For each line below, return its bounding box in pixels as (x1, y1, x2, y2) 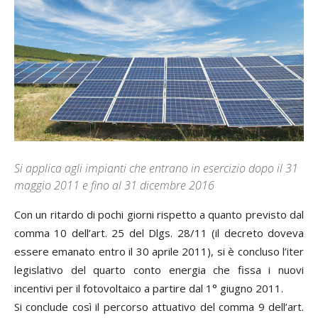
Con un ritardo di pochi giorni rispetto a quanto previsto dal (14, 207, 304, 221)
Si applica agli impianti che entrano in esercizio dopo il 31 (14, 160, 298, 176)
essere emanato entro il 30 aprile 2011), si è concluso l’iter (14, 243, 304, 258)
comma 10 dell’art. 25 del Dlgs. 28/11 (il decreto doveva (14, 225, 304, 240)
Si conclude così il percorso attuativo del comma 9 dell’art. (14, 299, 304, 314)
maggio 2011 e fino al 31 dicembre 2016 (14, 177, 214, 193)
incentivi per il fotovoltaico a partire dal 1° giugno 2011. (14, 280, 283, 295)
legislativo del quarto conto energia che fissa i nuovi (14, 262, 304, 277)
